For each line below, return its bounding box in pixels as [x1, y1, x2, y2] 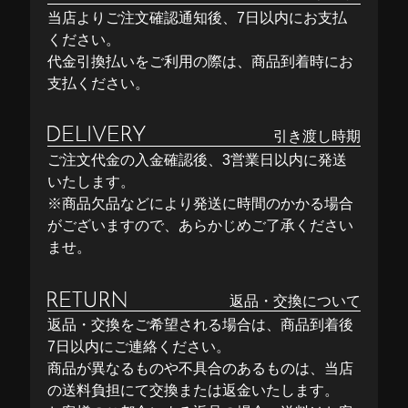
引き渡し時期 [272, 128, 361, 145]
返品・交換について [229, 292, 361, 309]
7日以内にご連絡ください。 [47, 339, 231, 355]
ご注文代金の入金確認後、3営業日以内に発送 [47, 152, 348, 168]
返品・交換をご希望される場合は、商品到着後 [47, 317, 354, 333]
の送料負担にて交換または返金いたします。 [47, 382, 340, 399]
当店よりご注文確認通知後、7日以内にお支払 [47, 10, 348, 26]
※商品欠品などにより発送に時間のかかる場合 [47, 196, 354, 212]
